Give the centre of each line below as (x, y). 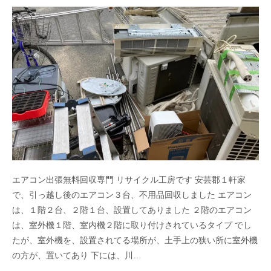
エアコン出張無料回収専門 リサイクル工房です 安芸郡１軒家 (129, 180)
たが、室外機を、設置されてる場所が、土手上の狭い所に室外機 (135, 240)
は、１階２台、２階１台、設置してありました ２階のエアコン (132, 210)
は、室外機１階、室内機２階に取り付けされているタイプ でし (132, 225)
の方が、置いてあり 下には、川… (77, 256)
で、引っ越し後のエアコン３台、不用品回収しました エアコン (132, 195)
